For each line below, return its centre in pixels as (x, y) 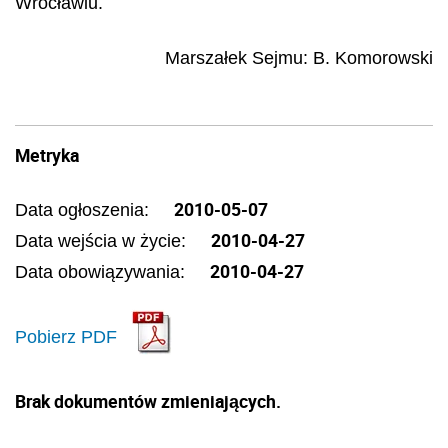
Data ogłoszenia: (84, 210)
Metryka (47, 155)
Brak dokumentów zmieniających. (148, 401)
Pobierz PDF (66, 336)
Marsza (194, 57)
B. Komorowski (373, 57)
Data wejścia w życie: (103, 241)
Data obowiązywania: (102, 272)
